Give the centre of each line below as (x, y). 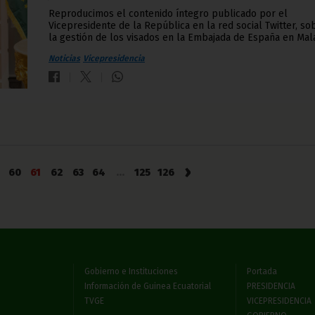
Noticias (64, 59)
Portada (262, 272)
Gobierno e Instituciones (131, 272)
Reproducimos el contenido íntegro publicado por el (168, 14)
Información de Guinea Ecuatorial (147, 287)
